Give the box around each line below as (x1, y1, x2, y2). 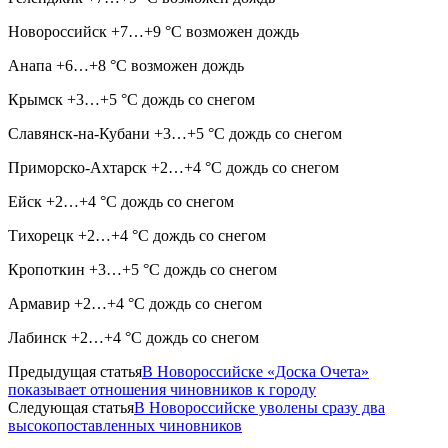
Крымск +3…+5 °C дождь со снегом (8, 90, 255, 108)
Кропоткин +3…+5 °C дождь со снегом (8, 260, 277, 278)
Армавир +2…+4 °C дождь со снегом (8, 294, 262, 312)
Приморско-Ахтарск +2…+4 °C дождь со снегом (8, 158, 339, 176)
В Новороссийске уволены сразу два (134, 398, 385, 416)
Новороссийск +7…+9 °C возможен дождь (8, 22, 299, 40)
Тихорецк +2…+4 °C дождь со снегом (8, 226, 266, 244)
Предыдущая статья (8, 362, 142, 380)
